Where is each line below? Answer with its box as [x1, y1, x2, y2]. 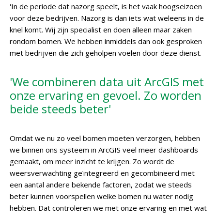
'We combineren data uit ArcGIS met [10, 74, 204, 90]
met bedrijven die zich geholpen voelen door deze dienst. [10, 48, 201, 58]
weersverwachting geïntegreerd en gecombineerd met [10, 168, 195, 178]
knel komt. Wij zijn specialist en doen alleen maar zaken [10, 25, 192, 34]
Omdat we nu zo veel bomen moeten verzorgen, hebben [10, 133, 200, 143]
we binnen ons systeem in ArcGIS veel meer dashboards [10, 145, 198, 155]
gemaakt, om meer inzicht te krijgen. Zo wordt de [10, 156, 174, 166]
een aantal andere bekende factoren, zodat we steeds [10, 180, 192, 189]
